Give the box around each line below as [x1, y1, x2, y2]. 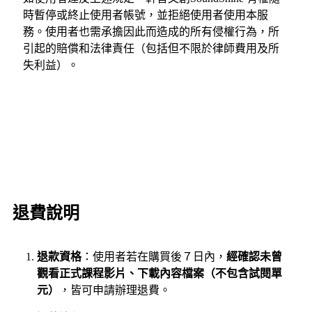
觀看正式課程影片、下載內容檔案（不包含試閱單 [37, 267, 282, 279]
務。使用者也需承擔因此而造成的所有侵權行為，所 [23, 25, 279, 38]
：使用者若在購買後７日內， [81, 250, 226, 263]
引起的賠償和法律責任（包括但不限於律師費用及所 [23, 42, 279, 54]
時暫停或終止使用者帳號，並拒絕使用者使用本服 [23, 8, 268, 21]
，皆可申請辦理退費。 [59, 283, 171, 296]
